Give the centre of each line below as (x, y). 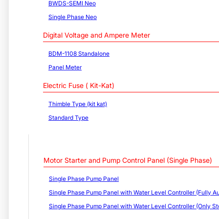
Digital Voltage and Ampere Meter (97, 35)
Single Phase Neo (73, 17)
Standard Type (68, 118)
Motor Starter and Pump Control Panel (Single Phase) (128, 160)
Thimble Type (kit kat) (78, 104)
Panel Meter (65, 67)
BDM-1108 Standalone (79, 54)
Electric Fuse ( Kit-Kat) (79, 85)
